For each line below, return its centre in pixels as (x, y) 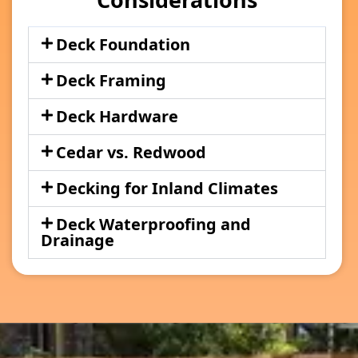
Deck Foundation (123, 44)
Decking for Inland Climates (167, 188)
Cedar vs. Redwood (131, 152)
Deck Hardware (117, 116)
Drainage (78, 240)
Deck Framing (111, 80)
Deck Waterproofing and (153, 224)
